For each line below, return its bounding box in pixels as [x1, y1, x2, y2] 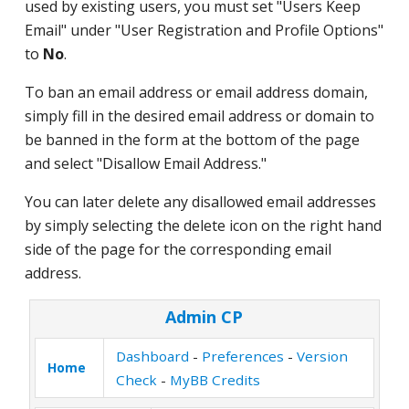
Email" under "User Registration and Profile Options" [24, 20, 383, 40]
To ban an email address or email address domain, [24, 82, 368, 102]
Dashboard [115, 347, 189, 365]
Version [296, 347, 348, 365]
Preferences [201, 347, 284, 365]
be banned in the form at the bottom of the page [24, 130, 360, 150]
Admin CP [165, 306, 244, 328]
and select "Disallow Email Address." [24, 153, 267, 173]
